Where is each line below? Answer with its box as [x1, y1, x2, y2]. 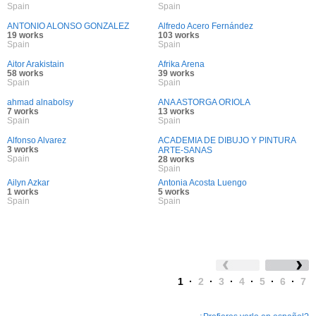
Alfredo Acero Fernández [158, 21, 253, 31]
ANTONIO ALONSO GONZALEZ [7, 21, 129, 31]
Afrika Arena [158, 59, 205, 69]
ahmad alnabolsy [7, 97, 73, 107]
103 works [158, 30, 200, 40]
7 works [7, 107, 39, 116]
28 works [158, 154, 195, 164]
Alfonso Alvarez [7, 135, 66, 145]
